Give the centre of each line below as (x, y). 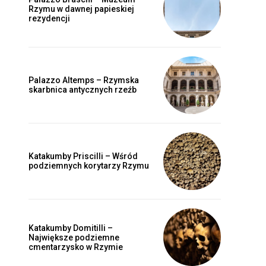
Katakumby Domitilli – (71, 228)
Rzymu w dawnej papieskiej (81, 9)
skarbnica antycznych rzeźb (83, 90)
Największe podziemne (74, 237)
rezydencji (49, 18)
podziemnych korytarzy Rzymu (89, 166)
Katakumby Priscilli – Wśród (83, 156)
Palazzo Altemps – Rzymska (84, 80)
